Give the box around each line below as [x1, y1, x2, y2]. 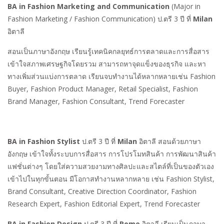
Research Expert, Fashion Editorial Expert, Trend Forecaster [7, 198, 200, 208]
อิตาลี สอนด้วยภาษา [137, 136, 201, 146]
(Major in [169, 1, 200, 11]
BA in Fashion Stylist [7, 136, 80, 146]
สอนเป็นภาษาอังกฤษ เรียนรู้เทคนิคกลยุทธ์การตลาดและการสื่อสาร [7, 46, 209, 56]
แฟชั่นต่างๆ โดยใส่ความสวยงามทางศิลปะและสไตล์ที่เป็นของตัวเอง [7, 161, 214, 171]
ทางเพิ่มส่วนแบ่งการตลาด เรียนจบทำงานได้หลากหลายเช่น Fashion [7, 71, 215, 81]
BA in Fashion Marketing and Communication [7, 1, 169, 11]
